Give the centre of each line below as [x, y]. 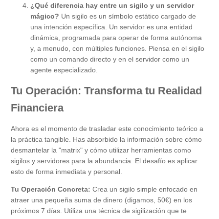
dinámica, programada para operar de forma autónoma [116, 38]
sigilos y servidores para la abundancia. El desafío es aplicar [104, 161]
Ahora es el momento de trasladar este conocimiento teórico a [107, 129]
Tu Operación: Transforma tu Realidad [106, 91]
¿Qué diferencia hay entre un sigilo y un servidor [112, 6]
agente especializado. [64, 70]
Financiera [37, 108]
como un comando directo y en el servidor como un [110, 59]
